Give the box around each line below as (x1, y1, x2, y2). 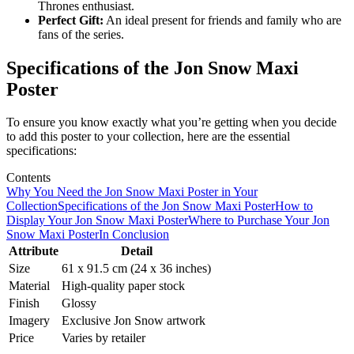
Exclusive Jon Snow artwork (62, 314, 205, 328)
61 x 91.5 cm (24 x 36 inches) (62, 262, 211, 276)
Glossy (62, 296, 96, 311)
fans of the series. (38, 27, 124, 41)
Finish (9, 296, 40, 311)
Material (9, 279, 50, 293)
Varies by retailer (62, 331, 145, 345)
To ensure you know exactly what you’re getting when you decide (6, 115, 337, 130)
